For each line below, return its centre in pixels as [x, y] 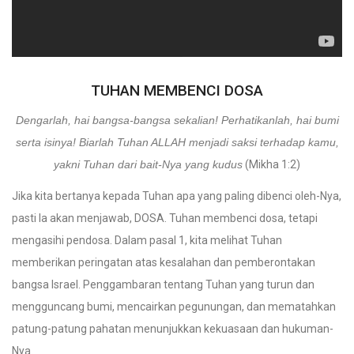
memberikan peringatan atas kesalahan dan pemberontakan [164, 262]
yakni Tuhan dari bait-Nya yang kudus [148, 164]
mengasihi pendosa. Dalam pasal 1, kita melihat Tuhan [147, 240]
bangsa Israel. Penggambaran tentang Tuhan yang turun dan [163, 284]
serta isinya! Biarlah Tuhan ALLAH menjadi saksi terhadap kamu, [177, 142]
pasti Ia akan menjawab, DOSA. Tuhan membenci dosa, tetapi [165, 218]
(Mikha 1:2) [271, 164]
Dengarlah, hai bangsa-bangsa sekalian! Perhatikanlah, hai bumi [177, 120]
